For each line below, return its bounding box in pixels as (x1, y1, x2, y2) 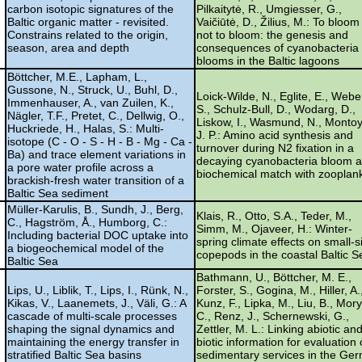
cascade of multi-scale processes (7, 309, 177, 322)
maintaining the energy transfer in (7, 335, 179, 348)
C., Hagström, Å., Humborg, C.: (7, 215, 167, 229)
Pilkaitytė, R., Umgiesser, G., (196, 2, 342, 15)
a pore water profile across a (7, 160, 154, 174)
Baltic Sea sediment (7, 186, 108, 200)
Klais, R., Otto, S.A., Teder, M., (196, 208, 351, 222)
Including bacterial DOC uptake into (7, 228, 188, 242)
